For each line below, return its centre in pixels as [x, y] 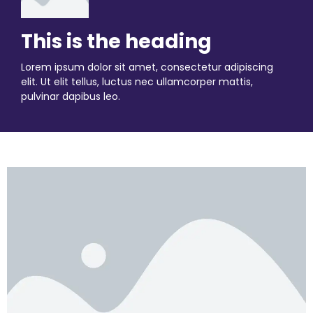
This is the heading [116, 41]
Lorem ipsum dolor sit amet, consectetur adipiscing [147, 67]
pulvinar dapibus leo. [71, 96]
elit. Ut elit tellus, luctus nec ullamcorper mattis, [137, 81]
